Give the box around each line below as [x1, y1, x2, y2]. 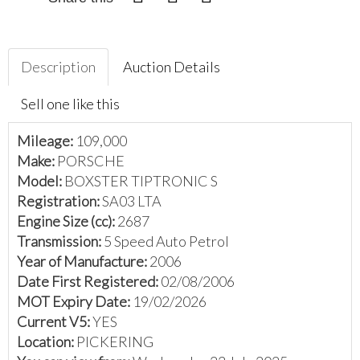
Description [21, 57, 96, 76]
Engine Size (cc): [17, 211, 117, 230]
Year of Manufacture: [17, 252, 149, 270]
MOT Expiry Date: [17, 292, 133, 310]
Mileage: [17, 131, 76, 149]
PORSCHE [57, 151, 125, 170]
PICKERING [76, 332, 153, 350]
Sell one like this [21, 94, 120, 112]
